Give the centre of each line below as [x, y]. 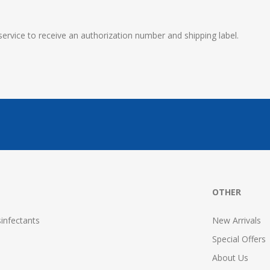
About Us [230, 258]
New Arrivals [236, 220]
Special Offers [239, 239]
